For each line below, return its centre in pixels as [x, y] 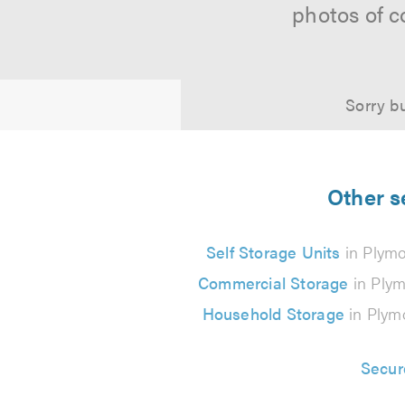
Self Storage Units [273, 252]
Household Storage [273, 313]
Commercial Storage [273, 283]
